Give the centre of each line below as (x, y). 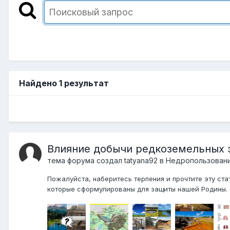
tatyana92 (141, 160)
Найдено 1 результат (64, 83)
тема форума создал (86, 160)
